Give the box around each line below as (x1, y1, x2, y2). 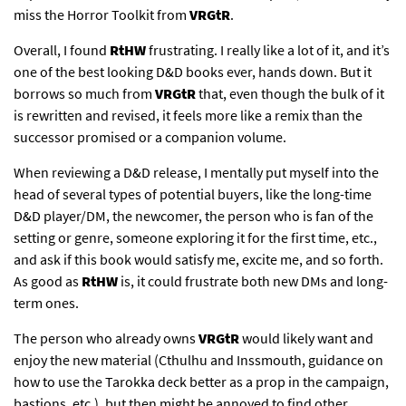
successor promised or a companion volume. (14, 128, 286, 147)
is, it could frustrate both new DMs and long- (118, 272, 388, 291)
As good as (14, 272, 82, 291)
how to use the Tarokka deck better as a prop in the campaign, (14, 372, 389, 391)
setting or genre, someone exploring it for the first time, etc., (14, 228, 377, 247)
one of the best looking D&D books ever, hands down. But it (14, 63, 372, 82)
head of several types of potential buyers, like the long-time (14, 185, 372, 204)
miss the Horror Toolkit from (14, 5, 189, 24)
